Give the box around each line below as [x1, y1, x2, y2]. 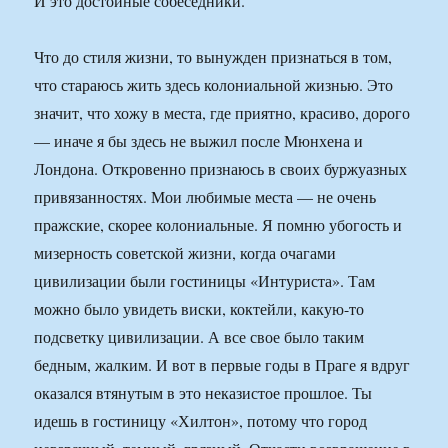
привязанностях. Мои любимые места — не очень [34, 186, 377, 208]
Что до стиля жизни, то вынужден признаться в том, [34, 46, 393, 68]
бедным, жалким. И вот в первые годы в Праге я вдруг [34, 354, 411, 376]
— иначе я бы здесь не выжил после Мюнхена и [34, 130, 364, 152]
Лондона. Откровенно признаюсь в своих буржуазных [34, 158, 408, 180]
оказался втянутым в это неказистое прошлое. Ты [34, 382, 373, 404]
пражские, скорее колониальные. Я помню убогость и [34, 214, 403, 236]
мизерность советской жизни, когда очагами [34, 242, 337, 264]
